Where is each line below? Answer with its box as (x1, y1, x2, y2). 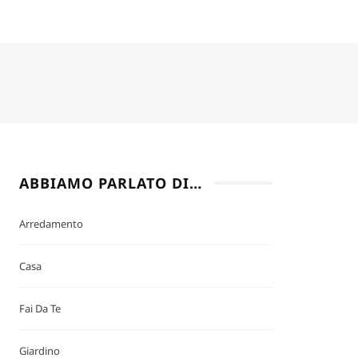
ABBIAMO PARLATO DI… (19, 173, 203, 193)
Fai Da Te (19, 301, 62, 316)
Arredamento (19, 217, 84, 232)
